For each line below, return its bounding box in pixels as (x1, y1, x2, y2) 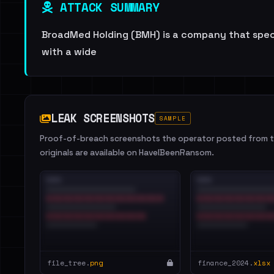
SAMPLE (160, 114, 186, 122)
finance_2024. (198, 257, 253, 268)
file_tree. (47, 257, 90, 268)
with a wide (42, 45, 97, 58)
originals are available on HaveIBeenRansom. (40, 147, 214, 158)
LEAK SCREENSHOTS (51, 109, 155, 127)
